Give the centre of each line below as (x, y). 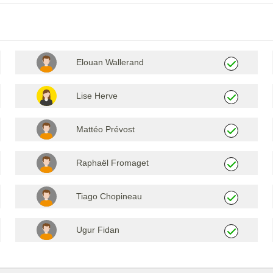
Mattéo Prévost (105, 129)
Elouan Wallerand (110, 62)
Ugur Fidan (97, 229)
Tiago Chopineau (109, 196)
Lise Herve (97, 95)
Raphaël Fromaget (112, 162)
